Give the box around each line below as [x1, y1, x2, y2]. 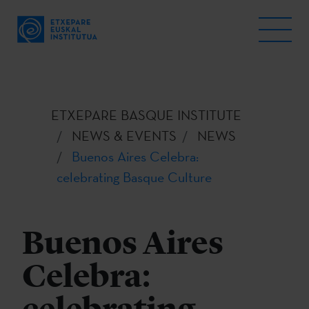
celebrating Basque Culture [57, 168, 212, 186]
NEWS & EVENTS [72, 127, 177, 145]
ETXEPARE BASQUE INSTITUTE [51, 106, 241, 124]
